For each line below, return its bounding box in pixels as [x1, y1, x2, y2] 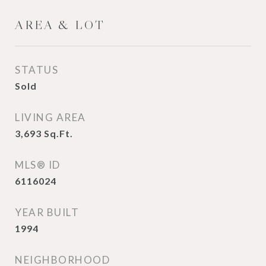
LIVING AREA [15, 111, 86, 123]
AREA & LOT [15, 17, 105, 33]
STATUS [15, 64, 58, 76]
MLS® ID [15, 159, 61, 171]
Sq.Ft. [44, 128, 73, 139]
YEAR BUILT [15, 206, 79, 218]
